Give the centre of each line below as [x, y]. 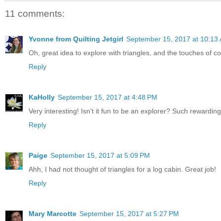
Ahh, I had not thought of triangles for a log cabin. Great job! [122, 169]
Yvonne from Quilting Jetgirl [76, 39]
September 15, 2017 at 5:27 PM [129, 214]
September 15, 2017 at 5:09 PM [100, 156]
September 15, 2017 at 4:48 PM [108, 97]
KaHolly [42, 97]
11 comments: [35, 13]
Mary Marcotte [53, 214]
